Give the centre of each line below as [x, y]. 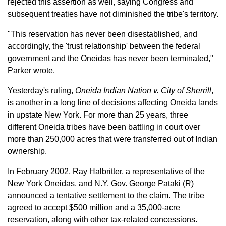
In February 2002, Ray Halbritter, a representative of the [106, 171]
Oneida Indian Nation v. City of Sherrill [143, 91]
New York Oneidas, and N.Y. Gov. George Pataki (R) [101, 183]
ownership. [27, 151]
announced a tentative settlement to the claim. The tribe [106, 195]
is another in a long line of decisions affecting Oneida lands [113, 103]
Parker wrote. [31, 70]
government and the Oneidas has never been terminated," [110, 58]
